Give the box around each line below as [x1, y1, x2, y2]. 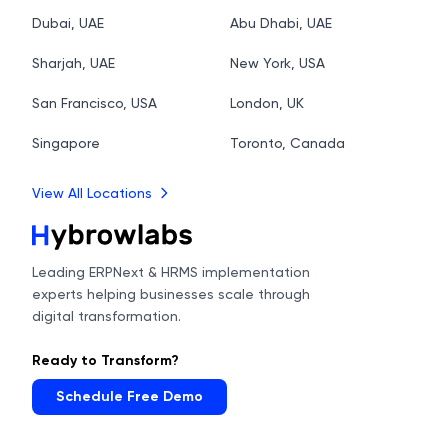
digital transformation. [32, 308, 181, 324]
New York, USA [230, 55, 325, 71]
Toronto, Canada [230, 135, 345, 151]
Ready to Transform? [32, 352, 179, 369]
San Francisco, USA [32, 95, 157, 111]
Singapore [32, 135, 100, 151]
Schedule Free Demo [56, 388, 203, 405]
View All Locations [32, 185, 152, 201]
